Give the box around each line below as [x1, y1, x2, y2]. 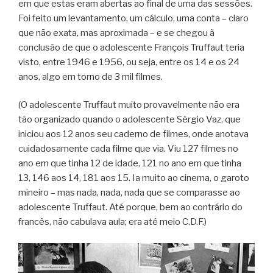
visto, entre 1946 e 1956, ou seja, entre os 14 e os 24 [18, 56, 239, 68]
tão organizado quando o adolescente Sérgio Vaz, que [18, 114, 241, 126]
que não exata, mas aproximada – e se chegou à [18, 27, 214, 38]
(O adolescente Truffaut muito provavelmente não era [18, 99, 239, 111]
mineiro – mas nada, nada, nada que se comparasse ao [18, 187, 240, 199]
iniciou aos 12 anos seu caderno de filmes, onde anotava [18, 129, 249, 140]
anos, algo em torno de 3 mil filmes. [18, 71, 163, 82]
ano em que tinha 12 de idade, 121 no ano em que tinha [18, 158, 241, 169]
